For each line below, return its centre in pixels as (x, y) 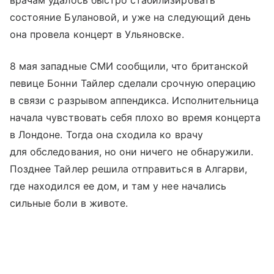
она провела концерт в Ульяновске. (97, 34)
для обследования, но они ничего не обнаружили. (132, 152)
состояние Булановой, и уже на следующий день (131, 17)
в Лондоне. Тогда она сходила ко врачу (106, 135)
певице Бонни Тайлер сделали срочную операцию (133, 83)
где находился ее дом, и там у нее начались (118, 186)
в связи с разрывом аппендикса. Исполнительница (135, 100)
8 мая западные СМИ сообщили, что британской (129, 66)
